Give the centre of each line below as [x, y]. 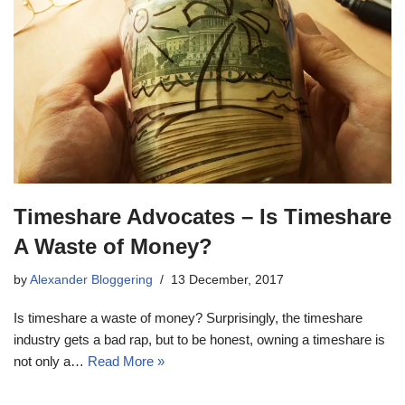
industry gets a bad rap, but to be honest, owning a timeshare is [199, 339]
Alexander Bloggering [91, 279]
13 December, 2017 [227, 279]
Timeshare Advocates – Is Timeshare [202, 216]
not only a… [51, 361]
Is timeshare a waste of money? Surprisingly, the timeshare [188, 317]
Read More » [126, 361]
